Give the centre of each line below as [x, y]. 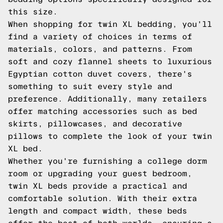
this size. [33, 12]
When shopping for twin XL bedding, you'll [110, 24]
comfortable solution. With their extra [103, 198]
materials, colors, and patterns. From [100, 49]
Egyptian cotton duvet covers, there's [100, 74]
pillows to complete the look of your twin [110, 136]
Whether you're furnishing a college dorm [108, 161]
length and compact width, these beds [98, 211]
